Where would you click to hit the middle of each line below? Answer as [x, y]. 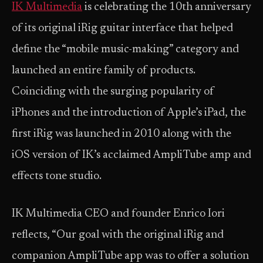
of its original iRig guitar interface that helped [122, 28]
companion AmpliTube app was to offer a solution [130, 256]
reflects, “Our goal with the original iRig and [118, 235]
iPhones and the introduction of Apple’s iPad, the [129, 113]
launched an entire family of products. [104, 71]
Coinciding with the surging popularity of [113, 92]
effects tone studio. [57, 176]
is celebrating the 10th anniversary [167, 7]
